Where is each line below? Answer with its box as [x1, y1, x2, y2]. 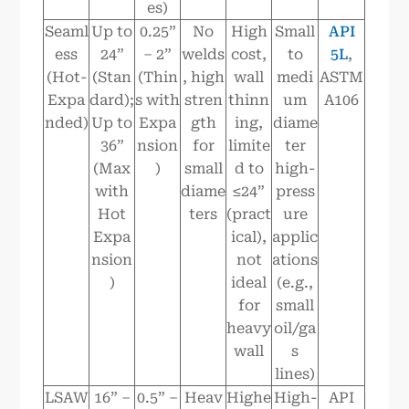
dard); [89, 91, 135, 110]
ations [272, 251, 319, 269]
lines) [275, 365, 316, 383]
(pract [226, 205, 272, 224]
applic [272, 228, 319, 246]
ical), [231, 228, 267, 246]
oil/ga [274, 320, 317, 338]
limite [227, 137, 270, 155]
